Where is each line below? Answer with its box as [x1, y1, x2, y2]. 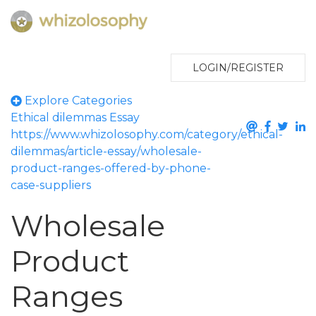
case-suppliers [11, 178, 91, 193]
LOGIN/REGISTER [193, 61, 284, 75]
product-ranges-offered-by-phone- [11, 162, 211, 176]
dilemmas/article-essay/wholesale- [11, 145, 202, 159]
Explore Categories [22, 94, 132, 108]
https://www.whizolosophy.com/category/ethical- [11, 128, 283, 142]
